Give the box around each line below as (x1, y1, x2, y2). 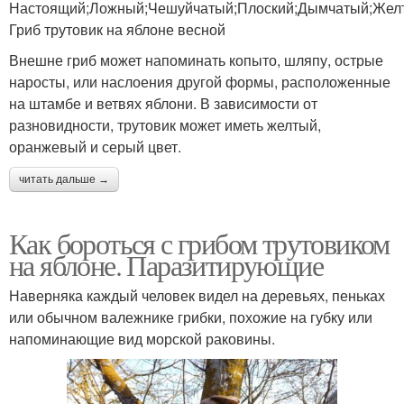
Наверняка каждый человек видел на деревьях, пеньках (9, 284, 385, 306)
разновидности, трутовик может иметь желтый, (9, 114, 321, 135)
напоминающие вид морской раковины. (9, 327, 275, 349)
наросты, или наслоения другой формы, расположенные (9, 70, 390, 92)
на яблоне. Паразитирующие (9, 244, 323, 284)
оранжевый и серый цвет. (9, 135, 181, 157)
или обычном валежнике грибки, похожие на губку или (9, 306, 372, 327)
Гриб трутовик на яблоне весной (9, 18, 225, 40)
